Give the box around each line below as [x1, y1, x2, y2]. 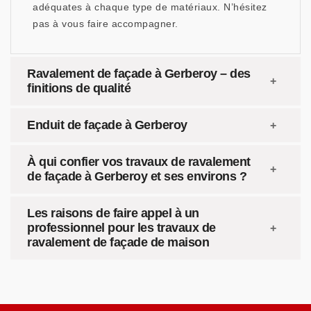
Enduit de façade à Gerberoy [27, 118, 187, 132]
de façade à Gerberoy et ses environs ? [27, 169, 246, 183]
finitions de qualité [27, 81, 131, 95]
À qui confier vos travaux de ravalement [27, 155, 251, 169]
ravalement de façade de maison [27, 235, 209, 249]
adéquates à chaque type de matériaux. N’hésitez [33, 1, 267, 12]
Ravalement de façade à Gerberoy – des [27, 67, 251, 81]
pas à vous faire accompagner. [33, 18, 178, 29]
